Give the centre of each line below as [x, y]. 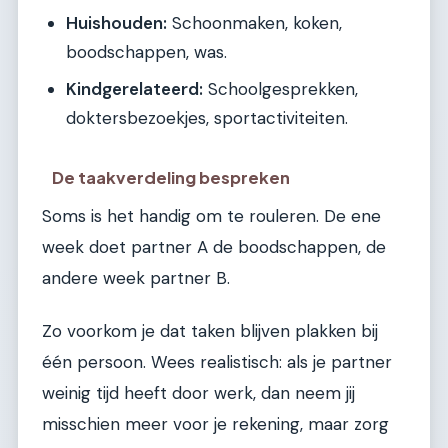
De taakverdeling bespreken [171, 178]
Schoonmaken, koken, [254, 23]
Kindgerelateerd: [134, 89]
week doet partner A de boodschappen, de [214, 247]
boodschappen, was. [146, 52]
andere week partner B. [136, 278]
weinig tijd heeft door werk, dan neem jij [198, 393]
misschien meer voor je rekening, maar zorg [215, 424]
